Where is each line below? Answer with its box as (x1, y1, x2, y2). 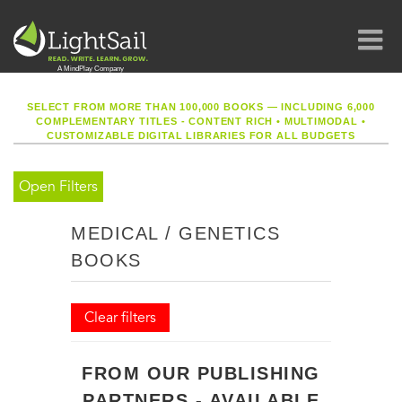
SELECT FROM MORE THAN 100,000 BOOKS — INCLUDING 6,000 (27, 101, 375, 112)
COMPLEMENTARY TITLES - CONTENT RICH (36, 116, 277, 127)
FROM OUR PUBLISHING (82, 363, 320, 383)
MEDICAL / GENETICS (71, 223, 280, 243)
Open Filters (19, 178, 98, 196)
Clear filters (84, 309, 156, 327)
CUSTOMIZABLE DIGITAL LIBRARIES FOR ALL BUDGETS (47, 130, 355, 141)
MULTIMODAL (280, 116, 362, 127)
